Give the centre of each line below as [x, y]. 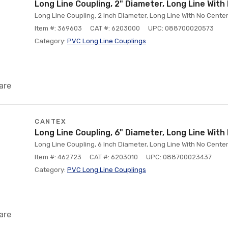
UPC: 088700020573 [181, 28]
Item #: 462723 [58, 157]
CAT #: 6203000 [115, 28]
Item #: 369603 [58, 28]
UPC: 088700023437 [179, 157]
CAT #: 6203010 [114, 157]
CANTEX [50, 121]
